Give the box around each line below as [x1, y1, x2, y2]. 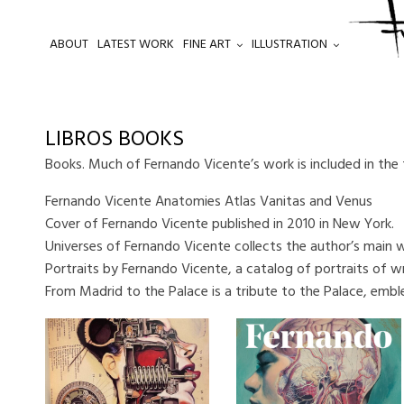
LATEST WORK [97, 34, 174, 55]
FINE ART [183, 34, 231, 55]
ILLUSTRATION [252, 34, 327, 55]
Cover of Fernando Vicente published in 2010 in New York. [45, 213, 394, 236]
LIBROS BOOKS [45, 123, 184, 157]
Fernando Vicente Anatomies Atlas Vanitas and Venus [45, 190, 372, 214]
